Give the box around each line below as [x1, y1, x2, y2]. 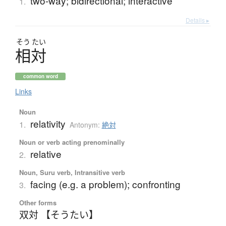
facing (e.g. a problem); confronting [30, 177, 181, 191]
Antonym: [69, 120, 102, 130]
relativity [30, 117, 66, 131]
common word [23, 73, 58, 80]
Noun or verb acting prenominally [19, 137, 125, 147]
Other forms [19, 198, 56, 208]
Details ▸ [186, 16, 209, 25]
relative [30, 147, 62, 161]
